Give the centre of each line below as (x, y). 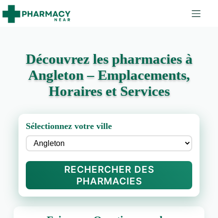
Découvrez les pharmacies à (109, 59)
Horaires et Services (109, 91)
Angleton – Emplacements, (109, 75)
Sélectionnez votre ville (69, 126)
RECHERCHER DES (109, 169)
